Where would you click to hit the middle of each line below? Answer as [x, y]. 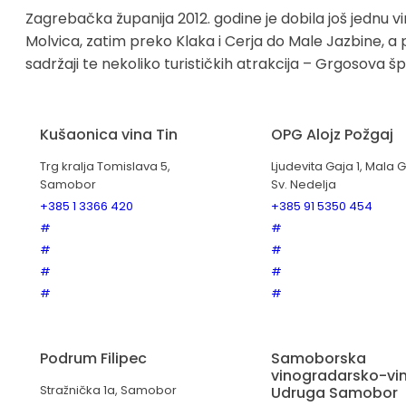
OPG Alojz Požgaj [332, 135]
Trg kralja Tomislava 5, [105, 167]
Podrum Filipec [93, 359]
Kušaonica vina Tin [109, 135]
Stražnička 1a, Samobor [108, 391]
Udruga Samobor [334, 393]
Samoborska [319, 359]
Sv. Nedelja [304, 185]
